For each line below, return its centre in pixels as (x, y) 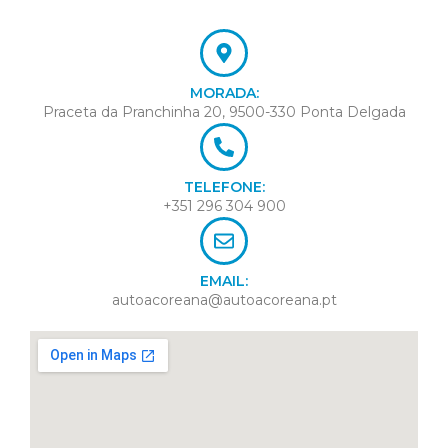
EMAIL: (224, 281)
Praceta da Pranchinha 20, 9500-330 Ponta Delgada (224, 112)
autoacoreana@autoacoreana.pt (224, 300)
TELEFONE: (224, 187)
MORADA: (224, 93)
